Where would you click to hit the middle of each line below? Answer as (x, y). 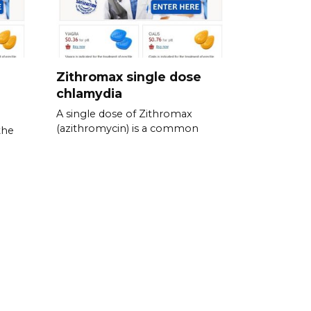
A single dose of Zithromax (124, 114)
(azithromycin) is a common (127, 128)
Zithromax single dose (129, 76)
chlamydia (89, 93)
